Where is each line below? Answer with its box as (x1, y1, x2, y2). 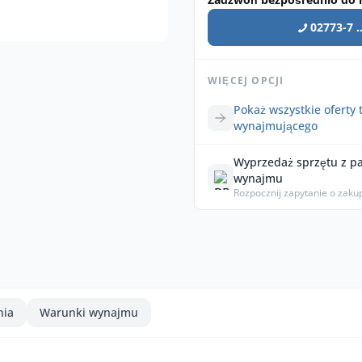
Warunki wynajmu (40, 305, 138, 320)
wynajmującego (234, 118, 318, 133)
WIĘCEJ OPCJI (208, 74, 284, 87)
